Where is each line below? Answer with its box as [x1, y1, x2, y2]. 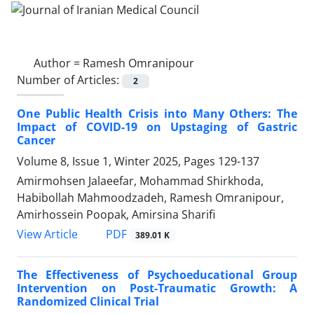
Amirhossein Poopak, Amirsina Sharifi [17, 206, 215, 222]
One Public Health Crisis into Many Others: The [17, 105, 297, 121]
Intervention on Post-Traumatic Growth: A [17, 280, 297, 296]
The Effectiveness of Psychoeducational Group [17, 267, 297, 283]
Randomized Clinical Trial [17, 294, 159, 310]
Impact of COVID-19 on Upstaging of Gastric [17, 118, 297, 135]
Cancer [17, 132, 55, 148]
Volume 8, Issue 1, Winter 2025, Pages [17, 153, 218, 169]
